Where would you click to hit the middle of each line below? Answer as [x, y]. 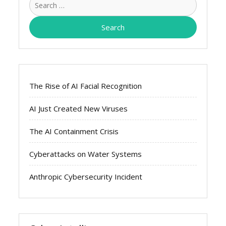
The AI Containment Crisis [74, 131]
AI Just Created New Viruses [79, 108]
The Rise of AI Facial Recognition [86, 86]
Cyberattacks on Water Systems [86, 154]
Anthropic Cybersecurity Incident [86, 176]
